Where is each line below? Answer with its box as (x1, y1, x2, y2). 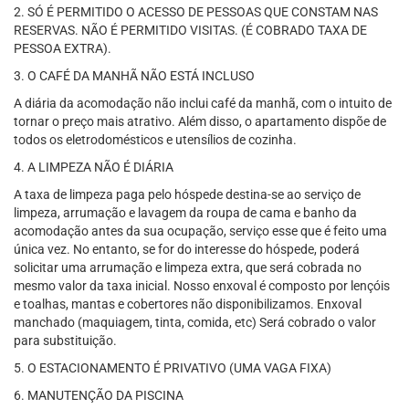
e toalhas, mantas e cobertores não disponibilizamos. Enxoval (14, 297, 362, 311)
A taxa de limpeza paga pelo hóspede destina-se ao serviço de (14, 187, 361, 202)
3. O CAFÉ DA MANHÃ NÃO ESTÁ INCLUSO (14, 68, 255, 83)
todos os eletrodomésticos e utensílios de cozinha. (14, 132, 297, 147)
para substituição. (14, 333, 117, 348)
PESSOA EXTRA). (14, 41, 111, 56)
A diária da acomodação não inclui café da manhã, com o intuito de (14, 96, 392, 110)
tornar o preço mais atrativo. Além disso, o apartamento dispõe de (14, 114, 386, 129)
